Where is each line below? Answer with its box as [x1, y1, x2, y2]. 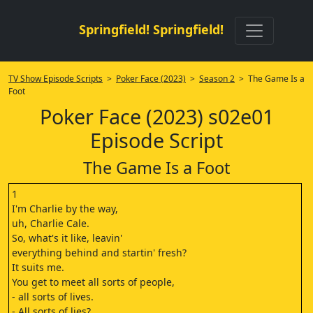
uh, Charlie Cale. [12, 217, 89, 230]
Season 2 [199, 73, 235, 85]
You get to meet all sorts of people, [12, 275, 175, 289]
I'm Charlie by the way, [12, 202, 118, 215]
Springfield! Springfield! [78, 21, 224, 38]
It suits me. [12, 261, 64, 274]
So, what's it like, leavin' [12, 231, 122, 245]
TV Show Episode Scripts [8, 73, 103, 85]
